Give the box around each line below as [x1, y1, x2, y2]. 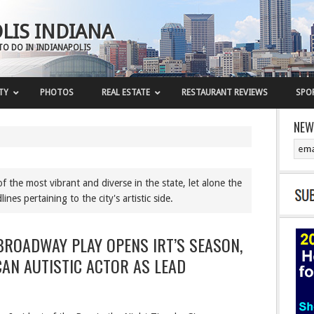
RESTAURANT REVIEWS [182, 88, 268, 97]
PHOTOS [40, 88, 74, 97]
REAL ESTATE [102, 88, 150, 97]
